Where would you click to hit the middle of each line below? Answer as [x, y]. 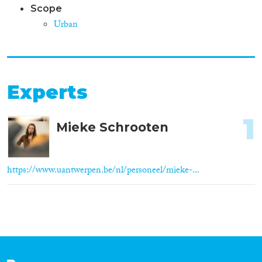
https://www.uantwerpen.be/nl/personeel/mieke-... [103, 171]
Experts [47, 92]
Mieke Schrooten [112, 127]
